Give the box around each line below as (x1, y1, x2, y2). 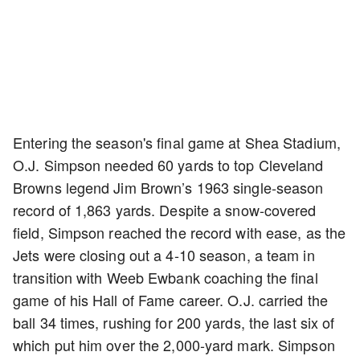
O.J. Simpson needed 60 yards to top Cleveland (13, 154, 324, 175)
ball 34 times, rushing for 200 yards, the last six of (13, 312, 335, 333)
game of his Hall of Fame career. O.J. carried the (13, 289, 328, 310)
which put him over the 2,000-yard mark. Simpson (13, 334, 335, 355)
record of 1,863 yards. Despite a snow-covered (13, 199, 317, 220)
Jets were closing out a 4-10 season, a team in (13, 244, 315, 265)
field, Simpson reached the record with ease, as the (13, 222, 346, 243)
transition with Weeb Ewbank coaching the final (13, 267, 318, 288)
